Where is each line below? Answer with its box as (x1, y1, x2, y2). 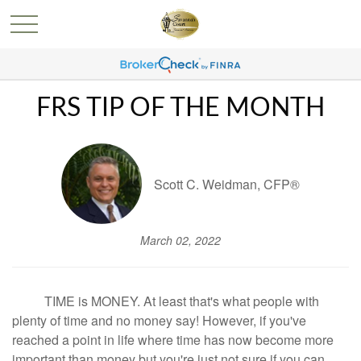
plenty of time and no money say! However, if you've (12, 311, 306, 330)
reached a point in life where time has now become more (12, 330, 334, 349)
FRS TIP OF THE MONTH (36, 95, 325, 121)
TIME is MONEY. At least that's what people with (12, 292, 319, 310)
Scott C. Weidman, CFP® (154, 174, 300, 193)
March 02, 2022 (140, 232, 221, 248)
